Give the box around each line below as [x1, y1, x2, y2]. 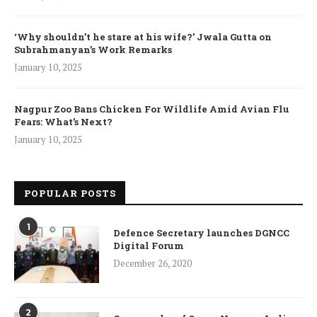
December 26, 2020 [113, 256, 192, 270]
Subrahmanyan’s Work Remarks [14, 42, 172, 56]
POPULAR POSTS [24, 186, 116, 200]
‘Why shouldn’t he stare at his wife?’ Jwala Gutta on [14, 30, 272, 43]
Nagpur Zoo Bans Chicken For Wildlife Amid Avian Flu [14, 102, 289, 115]
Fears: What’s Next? [14, 115, 113, 128]
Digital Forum [113, 238, 184, 252]
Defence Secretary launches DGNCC [113, 226, 289, 239]
